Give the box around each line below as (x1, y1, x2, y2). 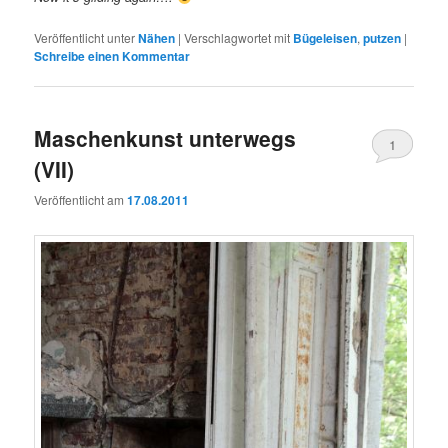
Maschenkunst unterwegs (34, 122, 297, 153)
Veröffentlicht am (34, 191, 128, 209)
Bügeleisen (293, 28, 358, 47)
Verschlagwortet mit (184, 28, 291, 46)
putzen (363, 28, 402, 47)
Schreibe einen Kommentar (34, 46, 191, 65)
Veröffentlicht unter (34, 28, 136, 46)
